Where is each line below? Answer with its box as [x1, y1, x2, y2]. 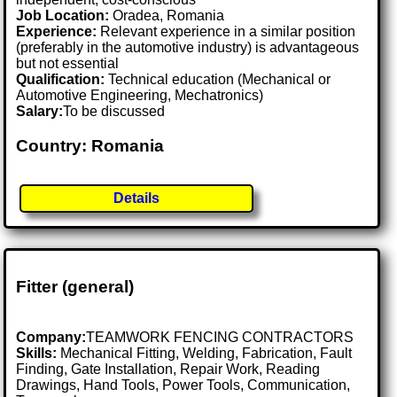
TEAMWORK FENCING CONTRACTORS [86, 329, 354, 345]
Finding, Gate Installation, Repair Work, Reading [16, 361, 321, 377]
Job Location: [16, 8, 113, 24]
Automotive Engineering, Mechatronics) [16, 88, 264, 104]
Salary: [16, 104, 64, 120]
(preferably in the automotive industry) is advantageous [16, 40, 360, 56]
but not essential [16, 56, 120, 72]
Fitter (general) [16, 276, 135, 296]
